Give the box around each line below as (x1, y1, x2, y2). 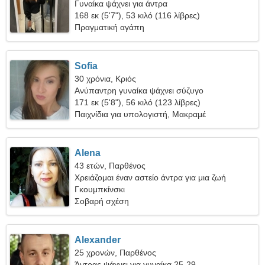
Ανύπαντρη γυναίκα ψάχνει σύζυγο (75, 86, 204, 95)
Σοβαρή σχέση (75, 196, 130, 206)
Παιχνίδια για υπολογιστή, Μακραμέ (75, 109, 206, 119)
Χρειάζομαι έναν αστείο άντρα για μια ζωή (75, 173, 227, 182)
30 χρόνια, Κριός (75, 74, 137, 83)
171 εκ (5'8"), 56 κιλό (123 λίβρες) (75, 98, 201, 107)
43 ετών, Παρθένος (75, 161, 146, 170)
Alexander (75, 235, 121, 245)
